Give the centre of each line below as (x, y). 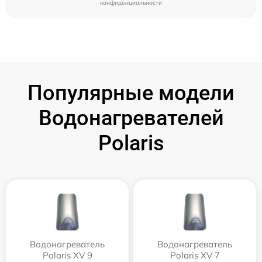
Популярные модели (131, 93)
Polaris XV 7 (195, 255)
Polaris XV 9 (67, 255)
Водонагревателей (131, 118)
